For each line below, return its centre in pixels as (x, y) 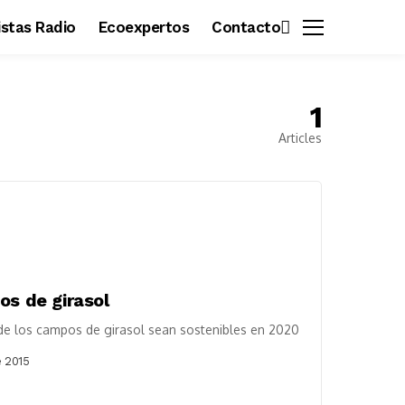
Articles (300, 138)
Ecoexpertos (144, 27)
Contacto (246, 27)
